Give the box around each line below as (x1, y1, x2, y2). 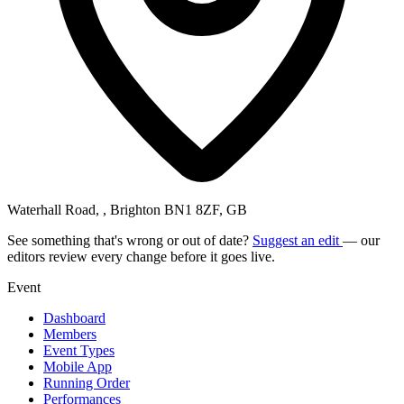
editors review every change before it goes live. (7, 248, 275, 264)
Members (43, 326, 96, 342)
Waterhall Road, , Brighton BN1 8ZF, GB (7, 201, 247, 217)
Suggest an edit (252, 232, 343, 248)
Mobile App (43, 358, 112, 374)
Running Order (43, 374, 130, 390)
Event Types (43, 342, 115, 358)
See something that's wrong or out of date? (7, 232, 252, 248)
